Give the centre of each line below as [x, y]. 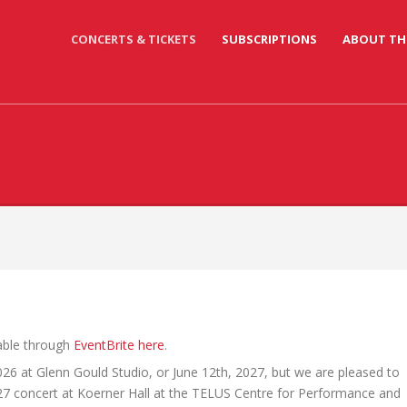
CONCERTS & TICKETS [133, 39]
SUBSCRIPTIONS [269, 39]
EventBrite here [119, 344]
